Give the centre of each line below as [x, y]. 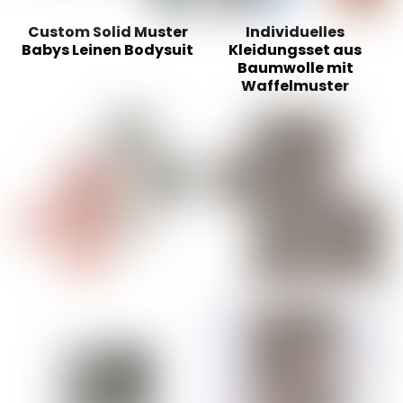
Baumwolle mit [295, 68]
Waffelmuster [295, 86]
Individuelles [295, 32]
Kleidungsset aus [295, 50]
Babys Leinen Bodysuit [108, 50]
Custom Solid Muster [107, 32]
